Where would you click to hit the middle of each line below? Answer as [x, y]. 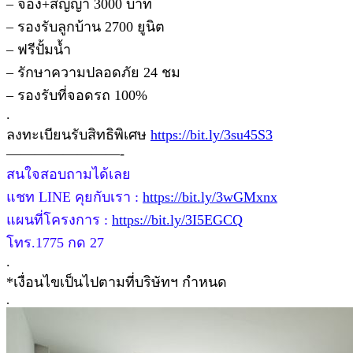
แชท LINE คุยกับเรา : [74, 197]
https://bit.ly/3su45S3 [212, 134]
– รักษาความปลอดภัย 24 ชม [93, 72]
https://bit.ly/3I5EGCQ [177, 219]
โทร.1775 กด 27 [55, 242]
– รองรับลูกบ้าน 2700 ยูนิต [85, 26]
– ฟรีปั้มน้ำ [39, 49]
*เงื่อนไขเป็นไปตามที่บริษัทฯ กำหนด [117, 282]
